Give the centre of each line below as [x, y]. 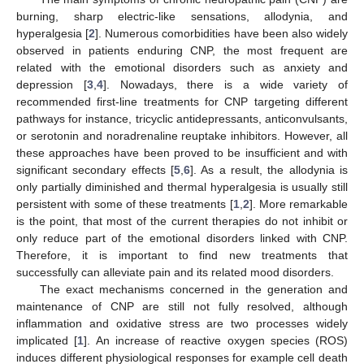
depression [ [52, 84]
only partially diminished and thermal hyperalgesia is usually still [182, 186]
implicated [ [47, 340]
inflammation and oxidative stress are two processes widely [182, 323]
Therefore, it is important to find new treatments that [182, 255]
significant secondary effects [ [95, 169]
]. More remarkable [298, 204]
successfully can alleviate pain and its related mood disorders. [175, 272]
